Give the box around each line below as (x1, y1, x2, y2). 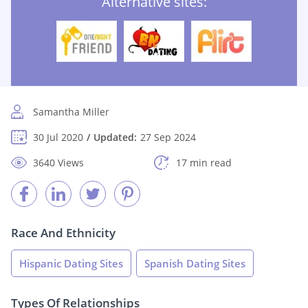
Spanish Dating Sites (144, 256, 245, 271)
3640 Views (33, 156, 84, 170)
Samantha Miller (33, 105, 109, 119)
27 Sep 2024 (140, 131, 196, 144)
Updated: (93, 131, 137, 144)
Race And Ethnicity (11, 225, 115, 241)
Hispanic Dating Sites (19, 256, 123, 271)
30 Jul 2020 (33, 131, 83, 144)
